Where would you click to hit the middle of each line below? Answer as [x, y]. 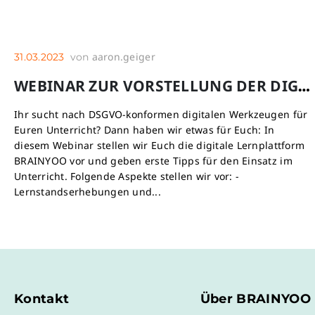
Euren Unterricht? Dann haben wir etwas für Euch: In [144, 130]
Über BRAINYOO [256, 299]
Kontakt [42, 299]
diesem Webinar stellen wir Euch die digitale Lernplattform [160, 145]
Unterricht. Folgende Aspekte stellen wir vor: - [127, 176]
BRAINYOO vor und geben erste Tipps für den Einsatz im [153, 161]
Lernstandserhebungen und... [88, 192]
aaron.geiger [123, 57]
